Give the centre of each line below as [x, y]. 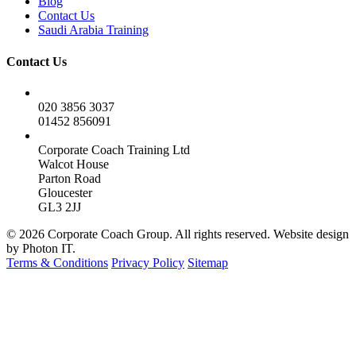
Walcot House [74, 164]
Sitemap [208, 262]
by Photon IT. [41, 248]
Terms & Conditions [57, 262]
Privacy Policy [148, 262]
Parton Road [70, 178]
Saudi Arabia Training [93, 30]
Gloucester [65, 192]
